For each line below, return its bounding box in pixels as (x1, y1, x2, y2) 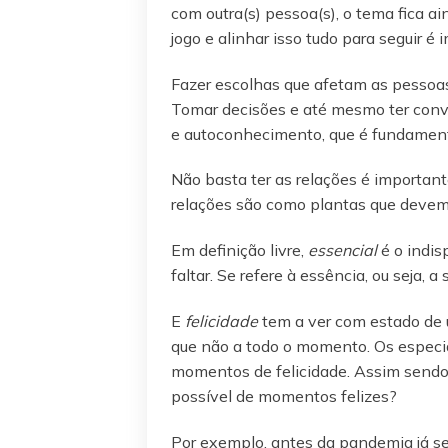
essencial (308, 240, 377, 261)
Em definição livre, (171, 240, 308, 261)
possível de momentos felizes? (171, 385, 397, 406)
